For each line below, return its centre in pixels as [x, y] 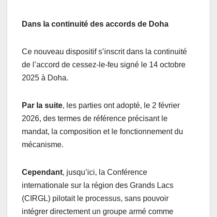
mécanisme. [43, 145]
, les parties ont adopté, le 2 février [121, 106]
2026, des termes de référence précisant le [95, 119]
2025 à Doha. [45, 78]
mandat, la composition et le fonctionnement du [102, 132]
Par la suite [42, 106]
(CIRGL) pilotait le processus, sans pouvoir [95, 199]
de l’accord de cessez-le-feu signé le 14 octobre [104, 65]
